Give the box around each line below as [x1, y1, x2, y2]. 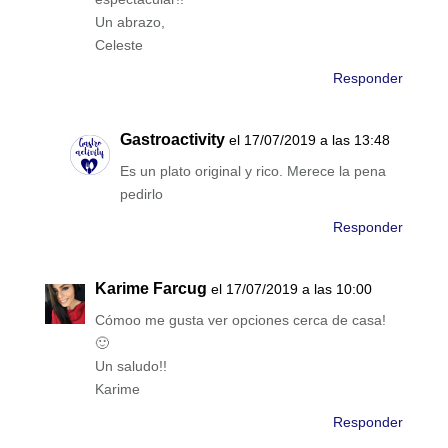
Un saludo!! [94, 358, 167, 375]
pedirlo [119, 186, 163, 203]
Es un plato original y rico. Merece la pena [119, 163, 386, 180]
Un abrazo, [94, 14, 165, 31]
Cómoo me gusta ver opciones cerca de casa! [94, 312, 386, 329]
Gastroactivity [119, 131, 225, 149]
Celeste [94, 37, 143, 54]
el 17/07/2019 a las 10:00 [210, 281, 372, 298]
